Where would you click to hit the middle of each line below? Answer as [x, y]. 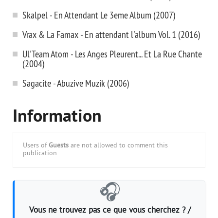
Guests [59, 146]
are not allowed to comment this [118, 146]
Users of [36, 146]
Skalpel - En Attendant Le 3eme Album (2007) [99, 15]
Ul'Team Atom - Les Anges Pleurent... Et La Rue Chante [112, 54]
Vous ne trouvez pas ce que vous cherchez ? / [110, 210]
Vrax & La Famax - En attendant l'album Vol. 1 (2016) [111, 34]
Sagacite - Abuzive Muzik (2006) [76, 83]
